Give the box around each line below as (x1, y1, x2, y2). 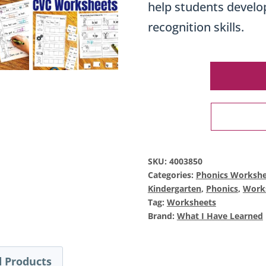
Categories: (147, 169, 196, 180)
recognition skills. (147, 18, 244, 35)
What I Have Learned (176, 210, 263, 221)
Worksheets (166, 196, 216, 208)
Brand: (147, 210, 177, 221)
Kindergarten (147, 182, 201, 194)
